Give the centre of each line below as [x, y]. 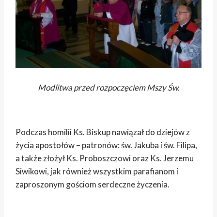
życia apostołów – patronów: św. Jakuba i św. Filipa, [106, 145]
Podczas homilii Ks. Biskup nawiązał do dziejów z [103, 132]
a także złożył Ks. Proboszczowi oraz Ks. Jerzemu [105, 158]
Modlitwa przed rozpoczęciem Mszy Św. [108, 87]
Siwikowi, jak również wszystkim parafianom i [97, 171]
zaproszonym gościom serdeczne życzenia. [93, 184]
